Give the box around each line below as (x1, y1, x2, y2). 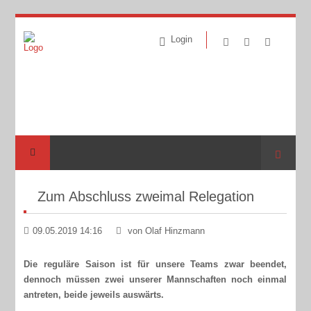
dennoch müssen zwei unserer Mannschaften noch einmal (24, 274, 287, 285)
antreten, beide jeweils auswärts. (24, 289, 165, 300)
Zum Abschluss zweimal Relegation (37, 189, 255, 205)
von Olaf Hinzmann (125, 225, 205, 236)
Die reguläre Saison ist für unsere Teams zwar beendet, (24, 258, 287, 269)
